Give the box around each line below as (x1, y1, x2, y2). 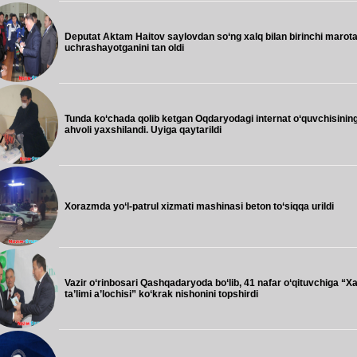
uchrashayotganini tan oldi (65, 42, 184, 53)
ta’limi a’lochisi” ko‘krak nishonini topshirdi (65, 288, 258, 300)
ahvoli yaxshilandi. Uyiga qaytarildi (65, 124, 222, 135)
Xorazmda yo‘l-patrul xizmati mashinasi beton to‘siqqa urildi (65, 201, 334, 212)
